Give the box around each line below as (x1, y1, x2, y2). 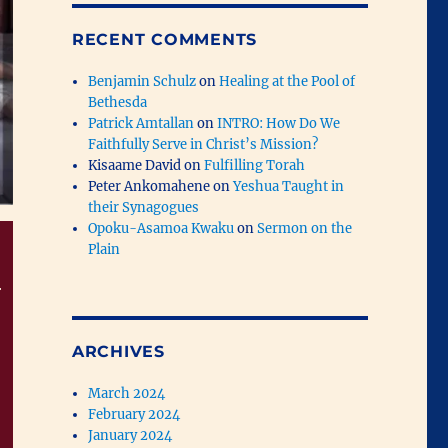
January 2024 (88, 426, 173, 444)
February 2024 (88, 405, 181, 423)
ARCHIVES (71, 341, 165, 361)
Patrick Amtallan (88, 114, 195, 132)
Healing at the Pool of (219, 72, 356, 90)
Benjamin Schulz (88, 72, 197, 90)
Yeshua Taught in (233, 177, 345, 195)
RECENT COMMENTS (71, 29, 258, 49)
